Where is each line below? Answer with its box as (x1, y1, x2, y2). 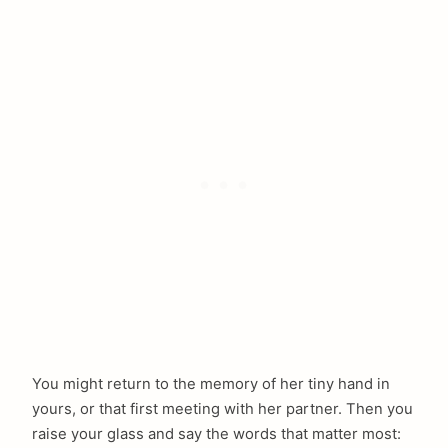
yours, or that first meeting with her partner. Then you (32, 399, 413, 418)
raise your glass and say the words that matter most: (32, 424, 401, 443)
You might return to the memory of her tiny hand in (32, 374, 390, 393)
